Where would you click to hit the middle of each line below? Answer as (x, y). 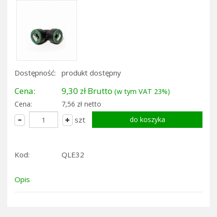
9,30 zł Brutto (88, 91)
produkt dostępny (91, 73)
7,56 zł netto (81, 104)
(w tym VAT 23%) (142, 91)
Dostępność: (35, 73)
